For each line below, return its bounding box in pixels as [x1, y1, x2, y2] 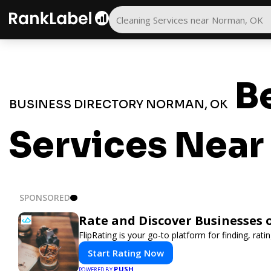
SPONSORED [19, 191, 70, 203]
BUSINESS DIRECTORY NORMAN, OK [9, 97, 227, 112]
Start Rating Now [88, 246, 164, 259]
